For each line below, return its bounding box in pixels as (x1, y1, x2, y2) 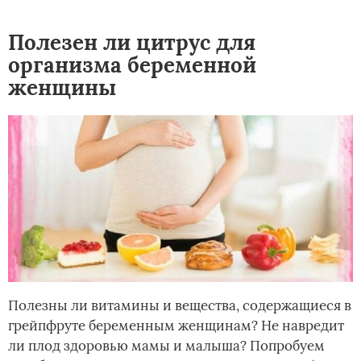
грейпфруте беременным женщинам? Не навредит (8, 317, 344, 335)
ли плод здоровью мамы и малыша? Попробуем (8, 337, 325, 355)
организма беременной (8, 52, 256, 79)
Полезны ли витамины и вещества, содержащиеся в (8, 297, 351, 315)
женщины (8, 74, 116, 102)
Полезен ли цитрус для (8, 29, 255, 56)
